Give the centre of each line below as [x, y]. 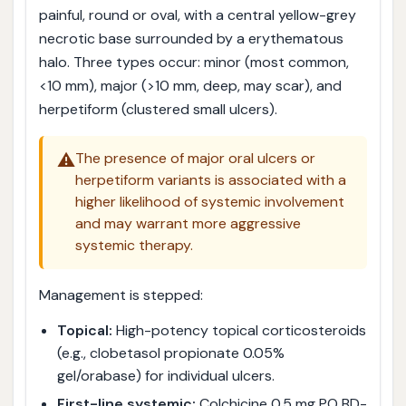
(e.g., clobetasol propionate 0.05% [170, 353]
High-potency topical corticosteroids [239, 331]
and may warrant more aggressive [188, 224]
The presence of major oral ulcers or [195, 159]
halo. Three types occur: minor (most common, [193, 62]
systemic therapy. [134, 246]
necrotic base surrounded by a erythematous [191, 38]
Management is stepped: [121, 295]
